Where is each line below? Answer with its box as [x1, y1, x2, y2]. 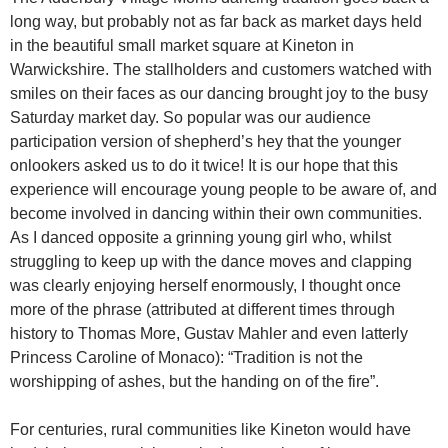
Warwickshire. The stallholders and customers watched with [10, 61, 432, 79]
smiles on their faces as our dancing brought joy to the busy [10, 85, 428, 103]
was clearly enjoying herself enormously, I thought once [10, 277, 401, 295]
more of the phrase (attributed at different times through [10, 301, 395, 319]
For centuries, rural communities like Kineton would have [10, 421, 411, 439]
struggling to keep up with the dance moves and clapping [10, 253, 412, 271]
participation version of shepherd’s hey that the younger [10, 133, 401, 151]
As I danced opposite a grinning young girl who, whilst [10, 229, 391, 247]
